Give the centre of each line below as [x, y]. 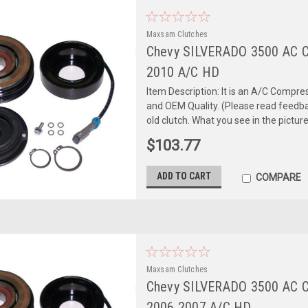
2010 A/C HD [183, 72]
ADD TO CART [184, 176]
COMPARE [278, 177]
